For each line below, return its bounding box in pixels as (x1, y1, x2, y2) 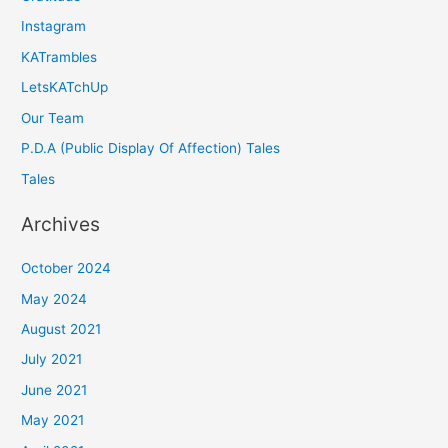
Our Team (21, 109, 85, 126)
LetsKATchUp (21, 79, 109, 96)
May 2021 (21, 412, 85, 429)
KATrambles (21, 48, 98, 65)
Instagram (21, 18, 87, 35)
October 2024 (21, 260, 112, 277)
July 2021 (21, 351, 83, 368)
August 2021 (21, 320, 102, 337)
